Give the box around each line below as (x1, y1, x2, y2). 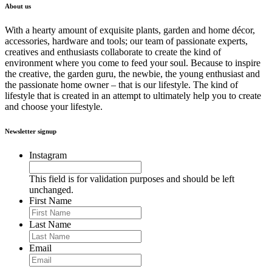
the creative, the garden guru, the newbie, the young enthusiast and (5, 68, 260, 79)
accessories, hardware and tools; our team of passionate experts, (5, 35, 248, 46)
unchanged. (29, 184, 73, 195)
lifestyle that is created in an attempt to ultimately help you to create (5, 90, 261, 101)
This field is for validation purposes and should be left (29, 173, 234, 184)
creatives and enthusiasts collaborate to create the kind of (5, 46, 221, 57)
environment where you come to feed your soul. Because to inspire (5, 57, 260, 68)
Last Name (29, 219, 71, 229)
